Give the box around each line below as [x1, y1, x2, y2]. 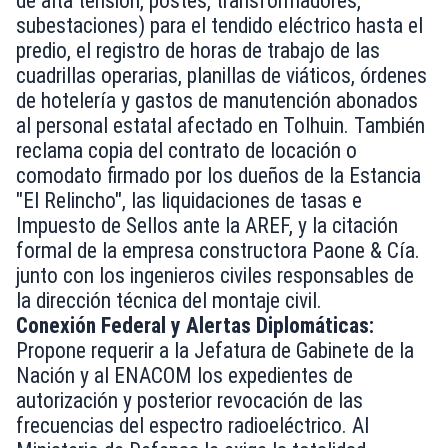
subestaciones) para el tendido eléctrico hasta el [16, 13, 423, 39]
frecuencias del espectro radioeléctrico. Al [16, 413, 369, 439]
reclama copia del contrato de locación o [16, 138, 357, 164]
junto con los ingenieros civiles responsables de [16, 263, 414, 289]
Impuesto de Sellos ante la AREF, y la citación [16, 213, 398, 239]
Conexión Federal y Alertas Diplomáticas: [16, 313, 374, 339]
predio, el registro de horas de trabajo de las [16, 38, 380, 64]
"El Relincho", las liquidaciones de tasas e [16, 188, 362, 214]
